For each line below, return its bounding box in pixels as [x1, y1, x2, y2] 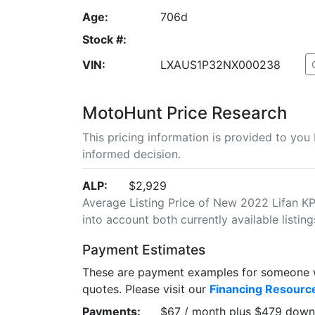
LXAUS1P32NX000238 [160, 57, 281, 72]
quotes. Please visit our [82, 281, 210, 296]
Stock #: [82, 32, 127, 46]
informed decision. [82, 146, 181, 161]
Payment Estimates [82, 240, 205, 258]
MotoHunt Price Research [82, 102, 287, 123]
